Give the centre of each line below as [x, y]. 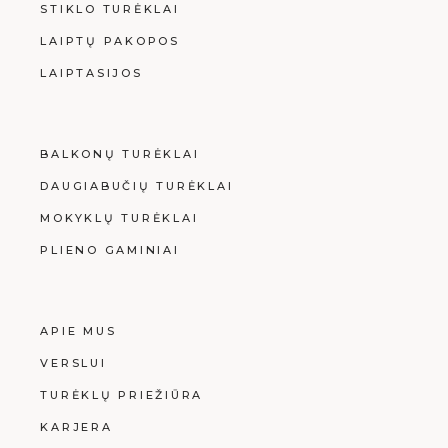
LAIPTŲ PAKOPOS [110, 40]
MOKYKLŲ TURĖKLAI [119, 217]
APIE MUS [78, 330]
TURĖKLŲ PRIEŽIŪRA [122, 394]
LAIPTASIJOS [91, 72]
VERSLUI [73, 362]
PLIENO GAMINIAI [110, 249]
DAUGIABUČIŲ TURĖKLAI [137, 185]
